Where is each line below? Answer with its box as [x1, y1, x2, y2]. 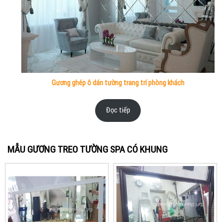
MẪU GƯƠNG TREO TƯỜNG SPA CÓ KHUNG [7, 144, 167, 156]
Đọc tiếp [106, 106, 130, 115]
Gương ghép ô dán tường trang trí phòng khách [52, 78, 184, 87]
